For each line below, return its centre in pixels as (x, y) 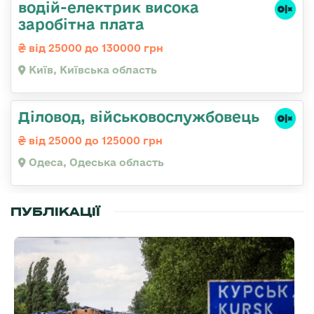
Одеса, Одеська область (95, 163)
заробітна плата (81, 24)
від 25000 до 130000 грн (95, 48)
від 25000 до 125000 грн (94, 141)
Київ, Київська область (91, 70)
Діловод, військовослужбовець (139, 117)
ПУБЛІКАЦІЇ (55, 212)
